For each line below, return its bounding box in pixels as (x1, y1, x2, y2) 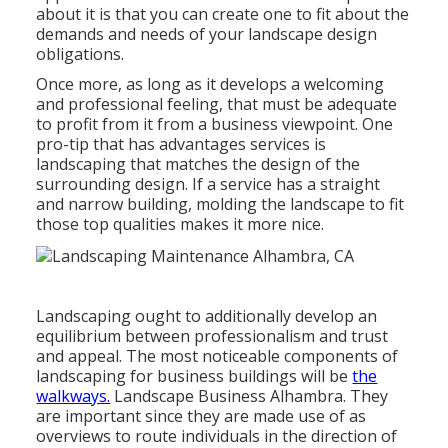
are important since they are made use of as (36, 404, 367, 427)
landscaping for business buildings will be (36, 364, 353, 387)
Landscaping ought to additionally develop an (36, 304, 378, 327)
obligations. (36, 43, 125, 66)
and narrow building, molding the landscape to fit (36, 193, 405, 216)
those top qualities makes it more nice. (36, 213, 325, 236)
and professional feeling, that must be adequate (36, 93, 398, 116)
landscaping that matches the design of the (36, 153, 361, 176)
